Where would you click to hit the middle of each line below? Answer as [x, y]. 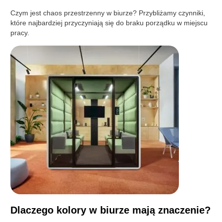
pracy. [20, 32]
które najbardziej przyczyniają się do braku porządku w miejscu [109, 23]
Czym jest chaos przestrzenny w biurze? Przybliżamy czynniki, [108, 13]
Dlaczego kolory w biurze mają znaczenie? [111, 210]
